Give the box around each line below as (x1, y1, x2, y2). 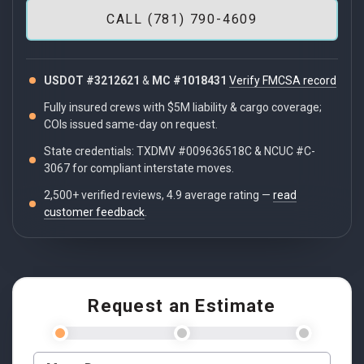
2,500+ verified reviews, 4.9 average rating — (44, 188, 273, 201)
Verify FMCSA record (229, 73, 336, 87)
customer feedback (44, 205, 145, 219)
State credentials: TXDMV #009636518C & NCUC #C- (44, 144, 315, 158)
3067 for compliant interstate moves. (44, 161, 234, 175)
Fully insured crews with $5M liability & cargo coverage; (44, 100, 322, 114)
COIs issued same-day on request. (44, 117, 218, 131)
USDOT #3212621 (44, 73, 140, 87)
